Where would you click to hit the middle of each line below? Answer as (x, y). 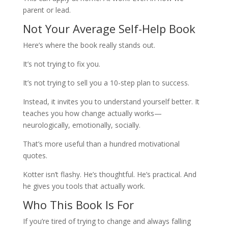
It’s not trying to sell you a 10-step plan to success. (106, 82)
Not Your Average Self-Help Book (109, 28)
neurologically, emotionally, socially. (81, 125)
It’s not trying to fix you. (61, 64)
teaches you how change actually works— (92, 113)
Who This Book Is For (78, 204)
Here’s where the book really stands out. (89, 45)
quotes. (35, 155)
